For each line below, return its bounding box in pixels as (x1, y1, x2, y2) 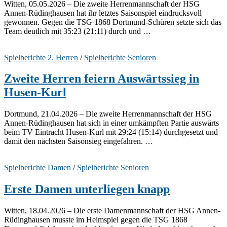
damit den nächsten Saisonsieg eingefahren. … (4, 137, 153, 146)
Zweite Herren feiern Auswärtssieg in (4, 72, 199, 86)
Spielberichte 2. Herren (4, 53, 78, 62)
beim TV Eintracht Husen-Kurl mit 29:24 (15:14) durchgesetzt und (4, 128, 218, 137)
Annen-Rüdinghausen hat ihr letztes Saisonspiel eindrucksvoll (4, 8, 202, 17)
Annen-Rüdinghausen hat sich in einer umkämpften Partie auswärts (4, 119, 219, 128)
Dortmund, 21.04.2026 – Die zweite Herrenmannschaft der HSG (4, 109, 212, 119)
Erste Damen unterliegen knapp (4, 182, 170, 196)
